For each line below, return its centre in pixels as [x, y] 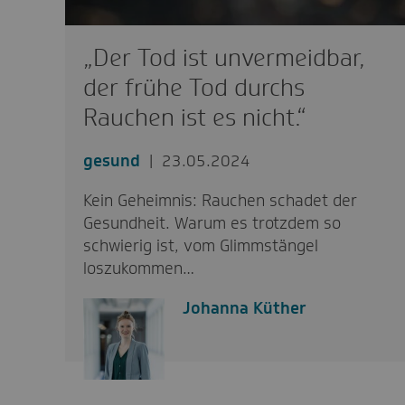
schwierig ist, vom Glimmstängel [200, 245]
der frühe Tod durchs [193, 87]
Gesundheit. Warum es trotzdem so [212, 223]
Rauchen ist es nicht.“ [194, 117]
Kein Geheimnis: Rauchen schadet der [220, 200]
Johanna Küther [244, 308]
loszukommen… [138, 268]
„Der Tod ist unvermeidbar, [224, 57]
